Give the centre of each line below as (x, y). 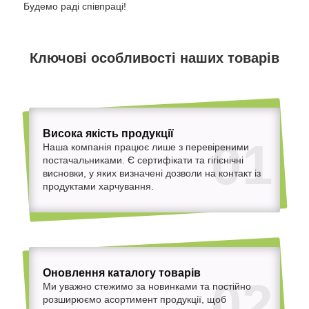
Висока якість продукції (108, 133)
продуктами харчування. (98, 186)
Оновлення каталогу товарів (121, 272)
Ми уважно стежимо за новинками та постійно (147, 286)
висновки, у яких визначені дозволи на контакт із (151, 173)
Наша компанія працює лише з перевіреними (146, 147)
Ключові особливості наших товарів (154, 58)
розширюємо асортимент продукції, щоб (134, 299)
